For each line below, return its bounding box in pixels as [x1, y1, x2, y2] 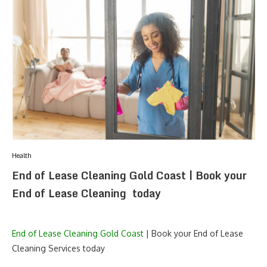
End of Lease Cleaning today [12, 184, 161, 202]
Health [12, 151, 31, 160]
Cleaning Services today [12, 243, 105, 253]
